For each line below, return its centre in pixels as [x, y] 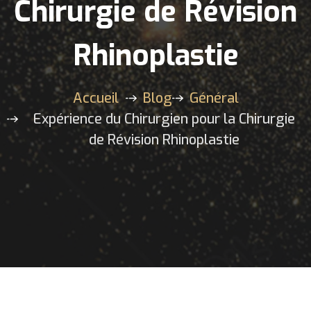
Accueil [95, 98]
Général [214, 98]
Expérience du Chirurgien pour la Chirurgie [164, 119]
